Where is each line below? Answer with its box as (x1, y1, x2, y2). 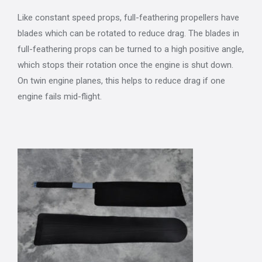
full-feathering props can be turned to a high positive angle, (18, 43, 244, 54)
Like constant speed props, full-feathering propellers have (18, 12, 239, 23)
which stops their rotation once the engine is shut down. (18, 59, 233, 70)
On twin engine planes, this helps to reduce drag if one (18, 75, 225, 86)
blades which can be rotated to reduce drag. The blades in (18, 27, 239, 39)
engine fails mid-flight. (18, 91, 102, 102)
